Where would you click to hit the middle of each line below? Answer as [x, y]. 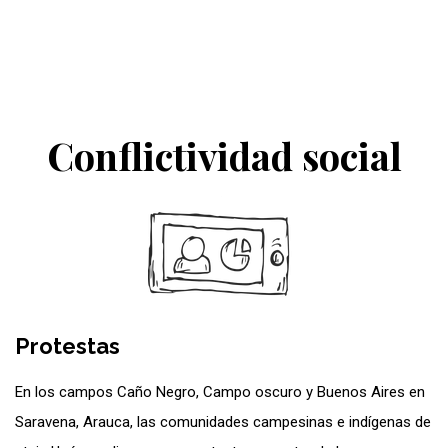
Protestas [67, 345]
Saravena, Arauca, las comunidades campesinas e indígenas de [223, 421]
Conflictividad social [224, 155]
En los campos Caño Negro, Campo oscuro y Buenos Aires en [220, 391]
